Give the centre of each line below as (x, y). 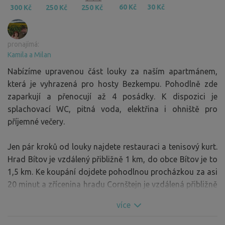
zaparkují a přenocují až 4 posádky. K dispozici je (113, 96)
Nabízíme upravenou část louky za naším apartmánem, (113, 71)
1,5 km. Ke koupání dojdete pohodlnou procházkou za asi (113, 172)
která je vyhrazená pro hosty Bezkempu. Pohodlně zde (113, 84)
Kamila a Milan (29, 54)
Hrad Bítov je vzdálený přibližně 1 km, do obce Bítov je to (113, 159)
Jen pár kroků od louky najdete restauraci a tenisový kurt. (113, 146)
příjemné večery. (36, 121)
